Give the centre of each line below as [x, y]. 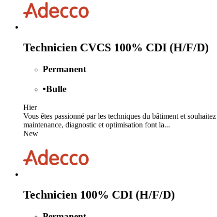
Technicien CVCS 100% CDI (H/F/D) [116, 47]
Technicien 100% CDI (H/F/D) [99, 195]
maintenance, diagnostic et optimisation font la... [97, 125]
